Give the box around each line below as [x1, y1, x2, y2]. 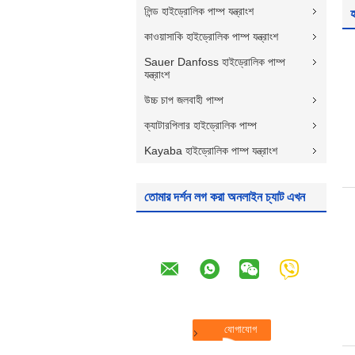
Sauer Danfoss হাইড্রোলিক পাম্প [144, 55, 285, 68]
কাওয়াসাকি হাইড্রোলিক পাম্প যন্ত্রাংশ [144, 30, 278, 43]
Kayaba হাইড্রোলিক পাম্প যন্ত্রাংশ [144, 144, 277, 157]
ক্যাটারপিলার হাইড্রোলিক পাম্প [144, 119, 257, 132]
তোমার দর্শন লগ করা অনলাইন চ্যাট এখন [144, 190, 305, 204]
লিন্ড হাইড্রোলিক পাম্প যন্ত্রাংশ [144, 5, 254, 17]
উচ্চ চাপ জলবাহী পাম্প [144, 94, 223, 106]
